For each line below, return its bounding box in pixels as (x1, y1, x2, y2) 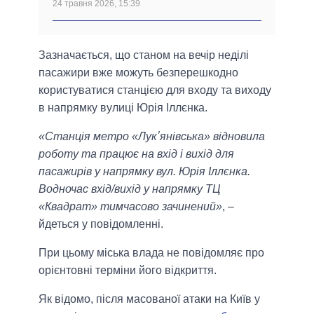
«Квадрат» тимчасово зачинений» (39, 200, 222, 212)
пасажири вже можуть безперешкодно (39, 66, 238, 78)
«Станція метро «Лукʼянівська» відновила (39, 130, 265, 142)
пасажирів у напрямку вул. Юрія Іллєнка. (39, 165, 250, 177)
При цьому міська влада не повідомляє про (39, 246, 264, 259)
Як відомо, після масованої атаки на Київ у (39, 292, 260, 305)
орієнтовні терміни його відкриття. (39, 264, 217, 276)
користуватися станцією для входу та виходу (39, 83, 271, 96)
